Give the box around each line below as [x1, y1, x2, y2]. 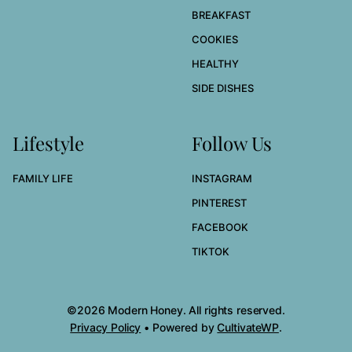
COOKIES [192, 33, 238, 46]
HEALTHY [192, 57, 239, 71]
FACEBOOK [192, 221, 248, 234]
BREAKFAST [192, 9, 251, 22]
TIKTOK [192, 245, 229, 258]
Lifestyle [13, 130, 84, 156]
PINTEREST [192, 196, 247, 210]
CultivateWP [217, 321, 279, 335]
